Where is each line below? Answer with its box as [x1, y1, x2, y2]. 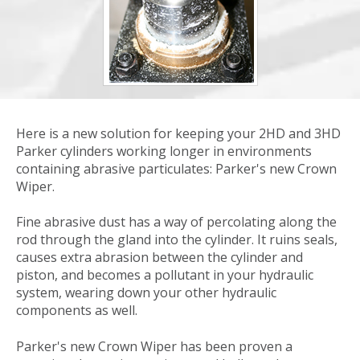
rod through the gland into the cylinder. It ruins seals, [16, 231, 337, 249]
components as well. [16, 301, 137, 320]
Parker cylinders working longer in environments [16, 142, 312, 160]
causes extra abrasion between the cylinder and [16, 248, 303, 267]
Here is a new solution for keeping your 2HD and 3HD [16, 125, 341, 142]
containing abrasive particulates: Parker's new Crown [16, 160, 337, 178]
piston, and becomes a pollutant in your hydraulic [16, 266, 313, 284]
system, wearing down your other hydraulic [16, 284, 276, 302]
